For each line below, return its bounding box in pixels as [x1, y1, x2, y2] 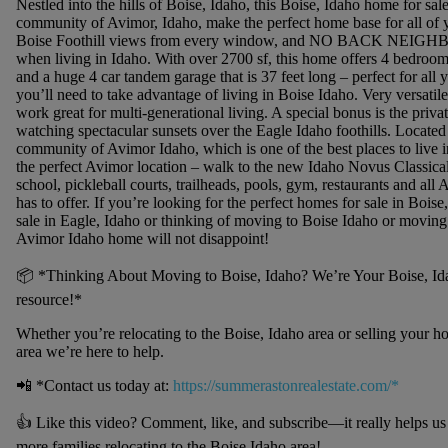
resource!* [15, 291, 82, 309]
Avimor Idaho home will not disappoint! [15, 230, 269, 248]
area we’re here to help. [15, 343, 164, 361]
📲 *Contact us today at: [15, 377, 173, 395]
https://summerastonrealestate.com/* [172, 377, 399, 395]
